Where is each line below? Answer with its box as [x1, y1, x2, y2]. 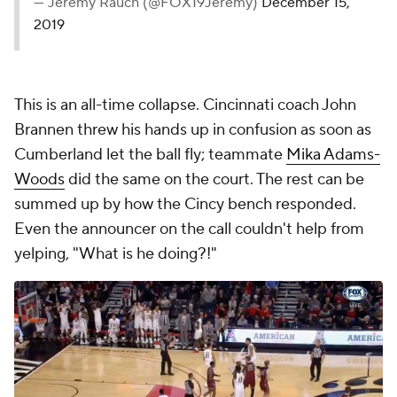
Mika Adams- [286, 144, 380, 165]
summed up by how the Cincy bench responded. [14, 194, 356, 214]
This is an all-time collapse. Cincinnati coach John [14, 95, 356, 115]
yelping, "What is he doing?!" [14, 244, 217, 264]
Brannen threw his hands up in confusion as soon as [14, 120, 371, 140]
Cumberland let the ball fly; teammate [14, 144, 286, 165]
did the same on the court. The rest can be [65, 169, 364, 190]
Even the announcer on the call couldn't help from [14, 219, 364, 239]
